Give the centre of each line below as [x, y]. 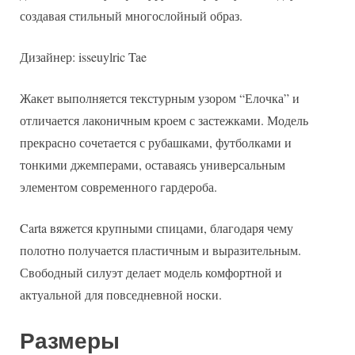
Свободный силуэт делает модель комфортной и [151, 272]
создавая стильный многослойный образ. [131, 15]
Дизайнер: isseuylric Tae [83, 56]
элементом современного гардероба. [118, 186]
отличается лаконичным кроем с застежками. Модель [164, 120]
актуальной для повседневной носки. [121, 294]
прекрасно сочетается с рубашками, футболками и [156, 142]
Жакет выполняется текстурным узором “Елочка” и [160, 97]
